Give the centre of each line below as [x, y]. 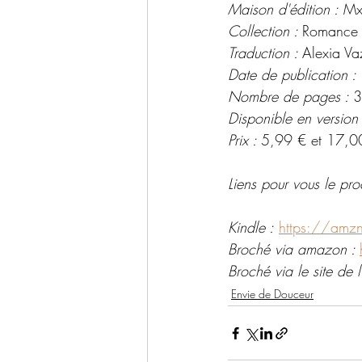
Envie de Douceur [272, 294]
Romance [330, 31]
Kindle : [251, 227]
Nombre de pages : [290, 97]
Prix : [244, 140]
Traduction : [265, 53]
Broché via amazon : [294, 249]
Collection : [265, 31]
